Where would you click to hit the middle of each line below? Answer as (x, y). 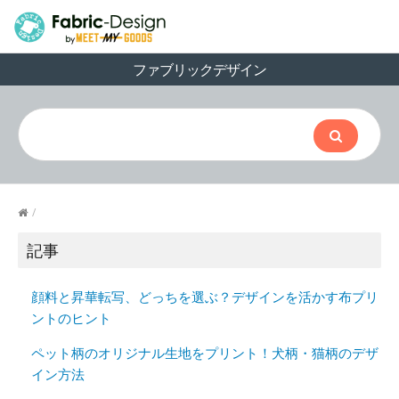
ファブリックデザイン (199, 69)
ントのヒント (71, 318)
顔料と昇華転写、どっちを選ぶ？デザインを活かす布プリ (205, 297)
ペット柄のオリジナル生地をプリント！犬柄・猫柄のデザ (205, 353)
